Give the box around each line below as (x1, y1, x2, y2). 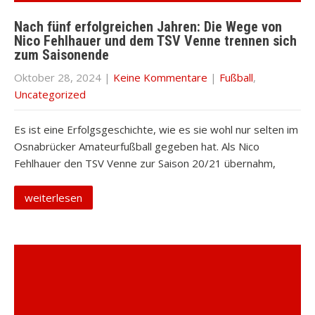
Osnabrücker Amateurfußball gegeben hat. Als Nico (14, 139, 259, 153)
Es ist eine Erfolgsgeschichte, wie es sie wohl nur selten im (14, 122, 298, 136)
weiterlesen (25, 191, 82, 205)
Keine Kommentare (113, 70, 207, 84)
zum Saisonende (14, 46, 109, 63)
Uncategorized (14, 87, 86, 101)
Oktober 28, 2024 (14, 70, 101, 84)
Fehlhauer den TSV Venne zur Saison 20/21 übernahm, (14, 156, 276, 170)
